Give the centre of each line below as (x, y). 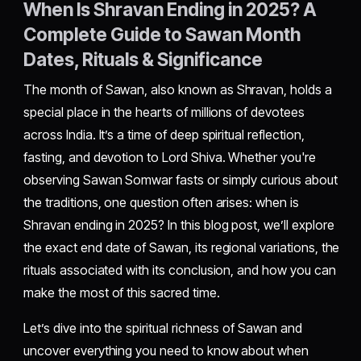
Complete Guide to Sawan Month (162, 35)
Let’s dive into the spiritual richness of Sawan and (163, 328)
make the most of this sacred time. (122, 293)
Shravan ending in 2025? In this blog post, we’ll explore (179, 225)
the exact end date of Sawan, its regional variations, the (182, 248)
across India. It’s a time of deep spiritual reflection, (164, 135)
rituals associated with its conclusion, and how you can (180, 270)
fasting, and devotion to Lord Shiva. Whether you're (170, 158)
